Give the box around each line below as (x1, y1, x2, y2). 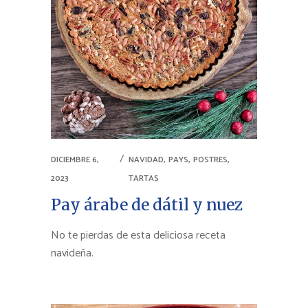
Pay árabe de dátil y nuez (51, 195, 243, 215)
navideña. (51, 244, 93, 263)
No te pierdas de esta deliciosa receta (51, 226, 225, 245)
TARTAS (128, 172, 159, 186)
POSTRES (192, 153, 228, 167)
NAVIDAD (128, 153, 164, 167)
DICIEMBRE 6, (51, 153, 98, 167)
